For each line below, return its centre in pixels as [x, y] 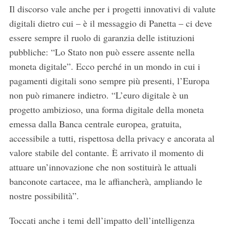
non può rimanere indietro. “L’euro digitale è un [99, 95]
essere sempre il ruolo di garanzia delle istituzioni [102, 38]
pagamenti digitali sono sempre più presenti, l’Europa [109, 81]
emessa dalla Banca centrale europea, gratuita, [95, 124]
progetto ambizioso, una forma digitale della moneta [106, 110]
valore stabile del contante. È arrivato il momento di [106, 153]
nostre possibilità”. [44, 196]
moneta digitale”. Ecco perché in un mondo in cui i [104, 66]
